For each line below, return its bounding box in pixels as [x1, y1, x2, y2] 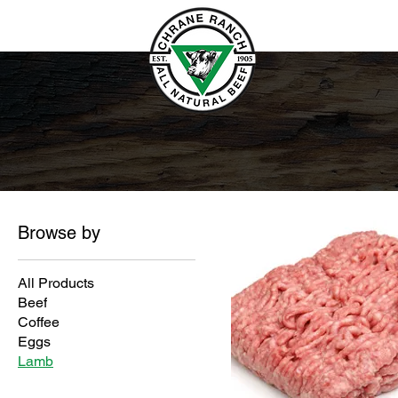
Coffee [18, 314, 60, 330]
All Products [18, 275, 94, 291]
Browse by [18, 222, 100, 243]
